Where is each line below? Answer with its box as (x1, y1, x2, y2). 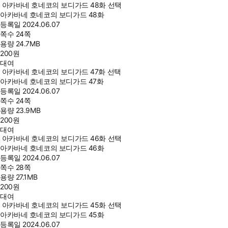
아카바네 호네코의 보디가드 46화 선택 (2, 134, 122, 142)
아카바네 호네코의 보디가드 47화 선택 (2, 67, 121, 76)
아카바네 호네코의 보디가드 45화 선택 (2, 201, 122, 209)
